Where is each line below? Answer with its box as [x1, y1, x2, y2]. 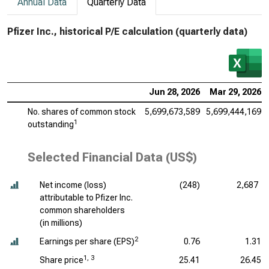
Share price [40, 255, 83, 265]
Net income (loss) [40, 180, 106, 190]
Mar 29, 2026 [210, 87, 261, 97]
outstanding [28, 119, 74, 129]
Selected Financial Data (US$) [28, 150, 197, 165]
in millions [43, 218, 79, 228]
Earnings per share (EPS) [40, 237, 134, 246]
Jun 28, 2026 [149, 87, 200, 97]
